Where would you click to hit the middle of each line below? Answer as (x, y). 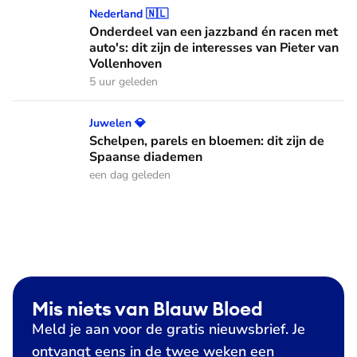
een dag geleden (130, 175)
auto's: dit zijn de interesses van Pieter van (214, 47)
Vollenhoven (126, 63)
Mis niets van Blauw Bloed (147, 308)
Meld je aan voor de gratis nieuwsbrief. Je (169, 329)
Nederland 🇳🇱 (129, 14)
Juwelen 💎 (118, 123)
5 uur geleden (124, 81)
